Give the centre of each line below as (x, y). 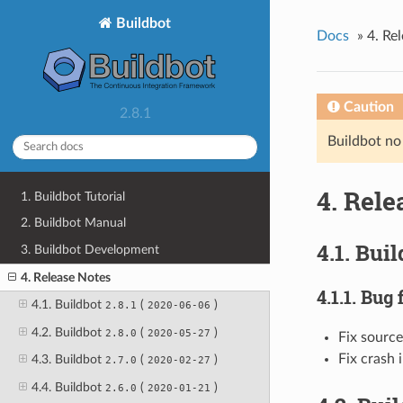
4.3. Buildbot (68, 360)
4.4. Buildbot (68, 387)
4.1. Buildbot (68, 305)
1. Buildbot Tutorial (73, 196)
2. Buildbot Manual (74, 223)
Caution (368, 107)
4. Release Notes (66, 277)
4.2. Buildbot (68, 332)
